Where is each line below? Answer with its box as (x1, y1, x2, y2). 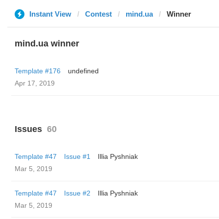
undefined (68, 67, 99, 75)
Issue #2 (64, 189, 90, 197)
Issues (15, 124, 42, 134)
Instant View (29, 10, 71, 18)
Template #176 (15, 67, 61, 75)
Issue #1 (64, 153, 90, 160)
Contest (85, 10, 112, 18)
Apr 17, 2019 (15, 79, 55, 87)
